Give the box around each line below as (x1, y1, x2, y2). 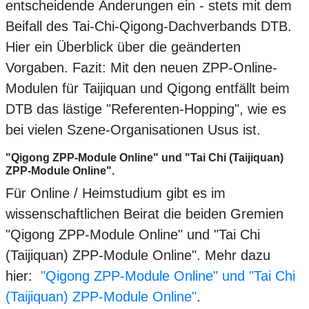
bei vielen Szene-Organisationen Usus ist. (6, 122, 261, 138)
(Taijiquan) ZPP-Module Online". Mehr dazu (6, 248, 270, 263)
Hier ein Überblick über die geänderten (6, 39, 241, 55)
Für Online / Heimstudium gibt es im (6, 186, 226, 201)
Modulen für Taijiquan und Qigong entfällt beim (6, 81, 290, 97)
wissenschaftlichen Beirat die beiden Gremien (6, 206, 283, 222)
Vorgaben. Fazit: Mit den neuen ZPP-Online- (6, 60, 277, 76)
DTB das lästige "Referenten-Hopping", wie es (6, 101, 286, 117)
